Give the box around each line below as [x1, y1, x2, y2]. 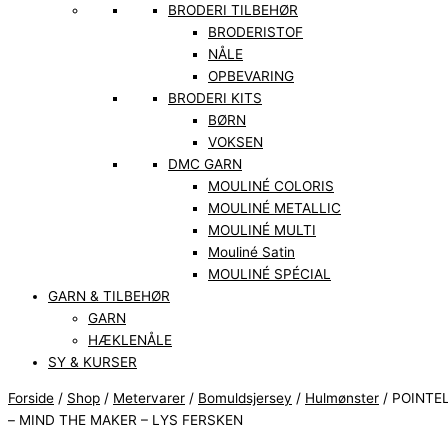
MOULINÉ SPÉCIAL [208, 266, 331, 283]
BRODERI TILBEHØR [168, 2, 298, 19]
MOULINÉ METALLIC [208, 200, 341, 217]
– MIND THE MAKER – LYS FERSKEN [8, 411, 243, 428]
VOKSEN [208, 134, 263, 151]
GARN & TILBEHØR [48, 288, 170, 305]
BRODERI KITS [168, 90, 262, 107]
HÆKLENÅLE [88, 332, 172, 349]
